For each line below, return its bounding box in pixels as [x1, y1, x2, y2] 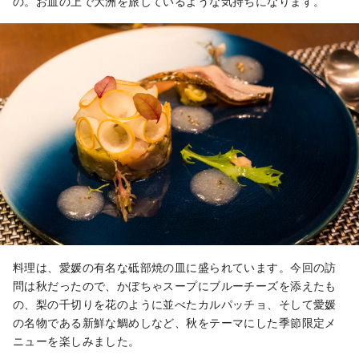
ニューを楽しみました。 [13, 334, 140, 349]
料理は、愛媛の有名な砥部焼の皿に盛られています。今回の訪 [13, 260, 337, 275]
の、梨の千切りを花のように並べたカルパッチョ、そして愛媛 [13, 297, 337, 312]
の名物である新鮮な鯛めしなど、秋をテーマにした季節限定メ [13, 316, 337, 330]
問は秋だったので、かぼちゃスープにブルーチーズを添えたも [13, 279, 337, 293]
